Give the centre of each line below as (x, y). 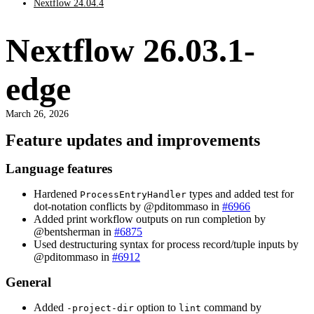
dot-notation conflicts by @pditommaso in (128, 206)
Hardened (57, 193)
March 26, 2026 (37, 113)
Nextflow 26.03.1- (130, 50)
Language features (59, 168)
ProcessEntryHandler (133, 194)
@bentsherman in (74, 231)
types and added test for (240, 193)
